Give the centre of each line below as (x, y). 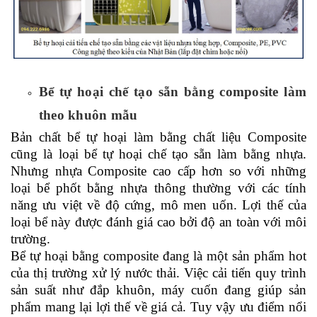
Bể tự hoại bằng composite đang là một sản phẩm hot (158, 256)
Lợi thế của (272, 205)
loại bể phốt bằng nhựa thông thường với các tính (158, 188)
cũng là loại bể (57, 154)
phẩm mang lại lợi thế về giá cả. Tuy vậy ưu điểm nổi (158, 307)
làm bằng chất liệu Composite (217, 137)
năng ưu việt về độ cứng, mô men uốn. (124, 205)
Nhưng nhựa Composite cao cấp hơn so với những (158, 171)
